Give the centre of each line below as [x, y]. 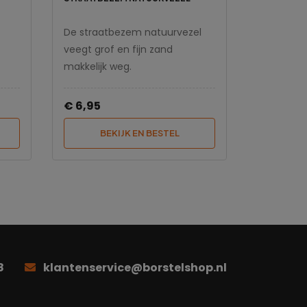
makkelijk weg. [98, 67]
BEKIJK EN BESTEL [139, 133]
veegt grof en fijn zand [118, 50]
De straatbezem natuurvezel [133, 33]
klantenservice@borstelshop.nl [135, 267]
